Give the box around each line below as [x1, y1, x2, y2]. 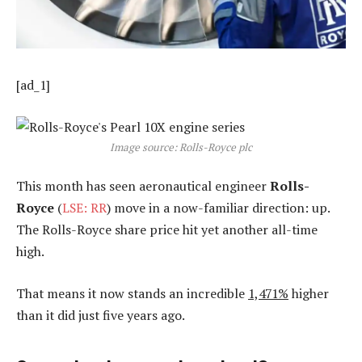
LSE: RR [62, 199, 107, 217]
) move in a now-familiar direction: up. [107, 199, 330, 217]
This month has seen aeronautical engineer [16, 177, 270, 196]
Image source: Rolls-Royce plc [110, 139, 252, 154]
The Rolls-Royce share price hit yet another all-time [16, 221, 318, 239]
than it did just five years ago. [16, 305, 185, 324]
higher [288, 284, 329, 302]
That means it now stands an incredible [16, 284, 248, 302]
